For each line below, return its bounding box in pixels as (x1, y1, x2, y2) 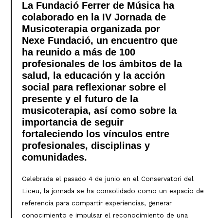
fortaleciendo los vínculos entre (21, 128, 169, 139)
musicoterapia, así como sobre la (21, 105, 177, 116)
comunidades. (21, 151, 87, 163)
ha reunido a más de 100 (21, 46, 135, 57)
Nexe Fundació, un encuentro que (21, 35, 178, 46)
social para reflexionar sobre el (21, 81, 166, 92)
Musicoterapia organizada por (21, 23, 160, 34)
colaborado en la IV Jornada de (21, 11, 166, 22)
